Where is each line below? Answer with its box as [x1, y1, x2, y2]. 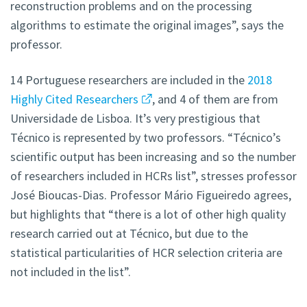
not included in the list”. [10, 264, 131, 280]
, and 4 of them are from [151, 91, 278, 108]
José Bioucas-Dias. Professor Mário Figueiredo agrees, [10, 187, 291, 204]
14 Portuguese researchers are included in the [10, 72, 247, 88]
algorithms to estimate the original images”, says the [10, 17, 284, 34]
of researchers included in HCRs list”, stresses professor [10, 168, 297, 184]
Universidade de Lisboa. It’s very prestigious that [10, 110, 260, 127]
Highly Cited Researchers [10, 91, 138, 108]
